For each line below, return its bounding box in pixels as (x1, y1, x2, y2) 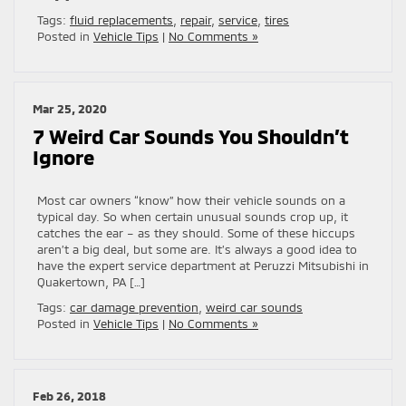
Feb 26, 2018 (33, 388, 106, 403)
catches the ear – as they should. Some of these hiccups (37, 225, 355, 240)
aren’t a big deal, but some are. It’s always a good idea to (37, 241, 357, 256)
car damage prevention (70, 299, 198, 314)
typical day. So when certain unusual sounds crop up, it (37, 208, 348, 224)
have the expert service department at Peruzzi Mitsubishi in (37, 257, 369, 273)
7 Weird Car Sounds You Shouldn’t (33, 123, 349, 148)
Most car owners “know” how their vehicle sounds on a (37, 192, 345, 208)
